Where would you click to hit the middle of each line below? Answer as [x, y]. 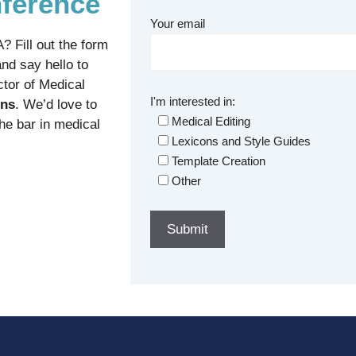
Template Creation [219, 161]
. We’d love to [56, 104]
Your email [178, 24]
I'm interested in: [193, 101]
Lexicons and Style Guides [241, 141]
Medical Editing [211, 121]
